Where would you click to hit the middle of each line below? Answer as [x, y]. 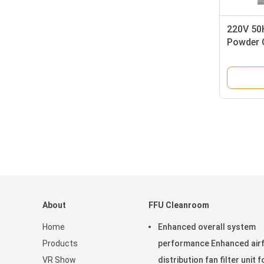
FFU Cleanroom [179, 205]
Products [60, 243]
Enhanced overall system [207, 227]
